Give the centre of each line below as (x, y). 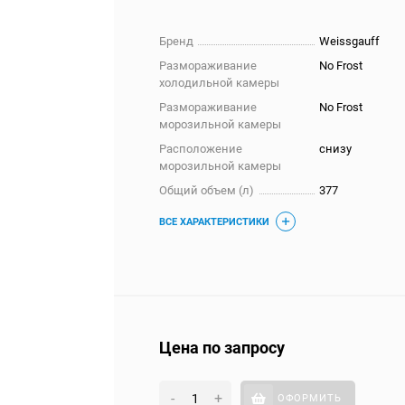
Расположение (201, 149)
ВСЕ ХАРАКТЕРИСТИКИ (215, 222)
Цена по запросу (222, 348)
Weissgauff (350, 41)
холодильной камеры (220, 83)
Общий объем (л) (207, 190)
